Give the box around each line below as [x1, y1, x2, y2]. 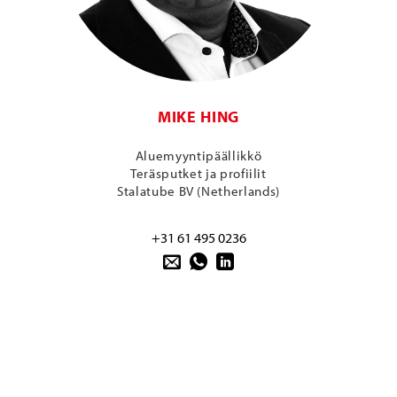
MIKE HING [158, 106, 239, 128]
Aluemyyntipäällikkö [135, 146, 262, 164]
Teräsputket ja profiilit [130, 164, 267, 182]
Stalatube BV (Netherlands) [117, 182, 280, 199]
